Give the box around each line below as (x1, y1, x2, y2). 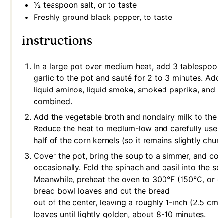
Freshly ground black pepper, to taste (34, 12, 172, 22)
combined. (34, 96, 72, 107)
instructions (22, 33, 92, 50)
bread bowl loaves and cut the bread (34, 186, 170, 196)
